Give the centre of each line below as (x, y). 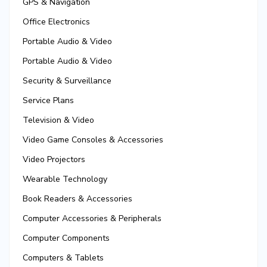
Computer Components (66, 238)
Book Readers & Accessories (77, 199)
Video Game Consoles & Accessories (93, 140)
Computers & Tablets (63, 258)
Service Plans (48, 101)
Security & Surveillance (67, 81)
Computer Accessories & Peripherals (92, 219)
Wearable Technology (65, 179)
